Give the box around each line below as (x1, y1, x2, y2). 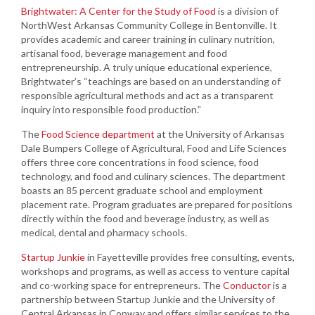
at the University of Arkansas (155, 127, 285, 140)
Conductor (223, 278, 271, 291)
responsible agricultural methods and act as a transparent (21, 89, 274, 101)
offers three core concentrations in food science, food (21, 155, 259, 168)
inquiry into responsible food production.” (21, 103, 201, 115)
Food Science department (41, 127, 155, 140)
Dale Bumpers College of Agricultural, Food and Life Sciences (21, 141, 287, 154)
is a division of (216, 4, 278, 17)
